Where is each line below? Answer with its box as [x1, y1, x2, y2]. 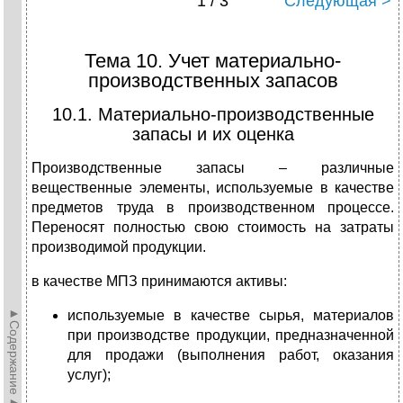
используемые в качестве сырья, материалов [67, 307, 394, 323]
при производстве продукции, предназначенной [67, 327, 394, 343]
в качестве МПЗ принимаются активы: [31, 273, 287, 289]
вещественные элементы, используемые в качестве [31, 179, 394, 195]
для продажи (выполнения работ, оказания [67, 346, 394, 363]
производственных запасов [87, 69, 338, 93]
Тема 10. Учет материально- [85, 49, 341, 73]
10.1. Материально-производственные [51, 103, 374, 124]
